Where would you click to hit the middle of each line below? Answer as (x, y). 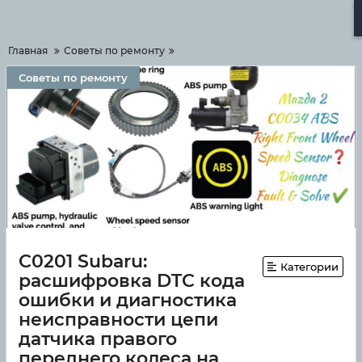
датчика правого (98, 339)
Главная (28, 51)
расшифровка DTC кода (132, 281)
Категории (309, 267)
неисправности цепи (118, 320)
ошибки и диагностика (128, 300)
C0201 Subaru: (83, 261)
